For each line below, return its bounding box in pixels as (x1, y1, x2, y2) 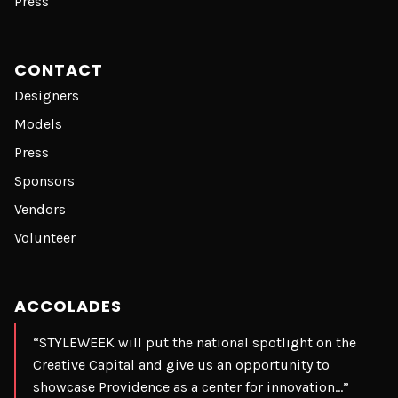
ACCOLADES (14, 295, 122, 318)
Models (14, 115, 62, 133)
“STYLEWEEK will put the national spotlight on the (33, 334, 356, 352)
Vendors (14, 201, 66, 219)
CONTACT (14, 59, 103, 82)
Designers (14, 87, 79, 105)
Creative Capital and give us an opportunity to (33, 356, 330, 374)
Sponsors (14, 172, 75, 190)
